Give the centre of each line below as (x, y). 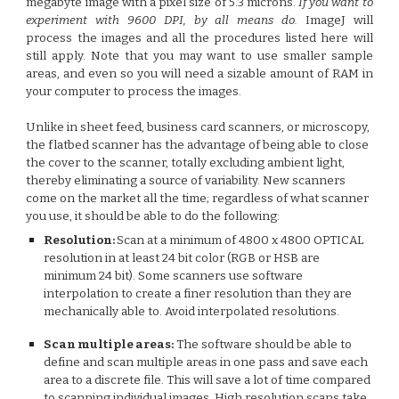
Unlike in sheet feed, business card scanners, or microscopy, (198, 127)
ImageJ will (335, 20)
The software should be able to (263, 345)
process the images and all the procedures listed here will (199, 38)
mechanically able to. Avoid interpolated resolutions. (193, 312)
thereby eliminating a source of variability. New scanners (186, 181)
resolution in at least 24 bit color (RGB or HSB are (182, 258)
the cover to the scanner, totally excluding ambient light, (186, 163)
